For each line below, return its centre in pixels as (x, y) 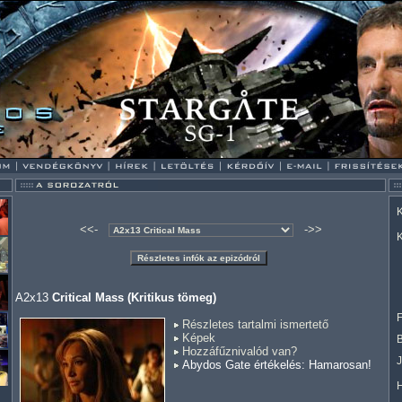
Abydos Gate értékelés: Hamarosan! (275, 365)
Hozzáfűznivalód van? (240, 351)
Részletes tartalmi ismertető (255, 324)
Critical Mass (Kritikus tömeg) (134, 297)
